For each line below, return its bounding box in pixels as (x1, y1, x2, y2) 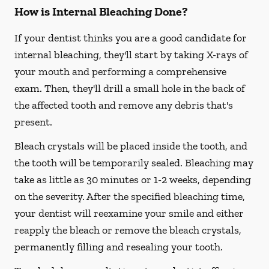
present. (14, 115, 52, 128)
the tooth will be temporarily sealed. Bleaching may (14, 156, 253, 169)
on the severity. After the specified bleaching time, (14, 190, 245, 203)
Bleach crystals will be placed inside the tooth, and (14, 139, 247, 153)
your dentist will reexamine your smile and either (14, 207, 244, 220)
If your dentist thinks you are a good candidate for (14, 31, 247, 44)
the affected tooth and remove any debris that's (14, 98, 233, 112)
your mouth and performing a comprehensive (14, 65, 226, 78)
